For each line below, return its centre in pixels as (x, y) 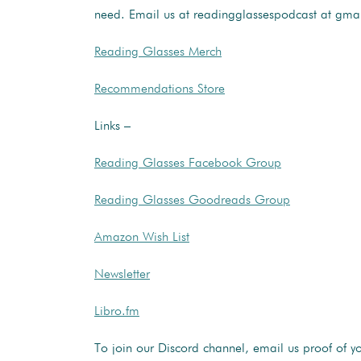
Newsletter (122, 274)
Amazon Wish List (142, 237)
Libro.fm (117, 311)
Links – (112, 126)
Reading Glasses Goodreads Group (192, 200)
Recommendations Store (160, 89)
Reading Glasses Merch (158, 52)
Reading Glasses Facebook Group (188, 163)
